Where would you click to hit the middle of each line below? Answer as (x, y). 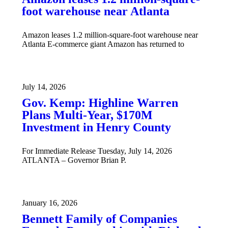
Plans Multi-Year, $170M (87, 115)
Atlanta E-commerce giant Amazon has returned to (103, 44)
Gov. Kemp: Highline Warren (100, 103)
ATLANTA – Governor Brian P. (74, 160)
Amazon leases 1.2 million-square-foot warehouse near (110, 35)
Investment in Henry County (96, 127)
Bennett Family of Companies (99, 219)
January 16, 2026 (50, 203)
